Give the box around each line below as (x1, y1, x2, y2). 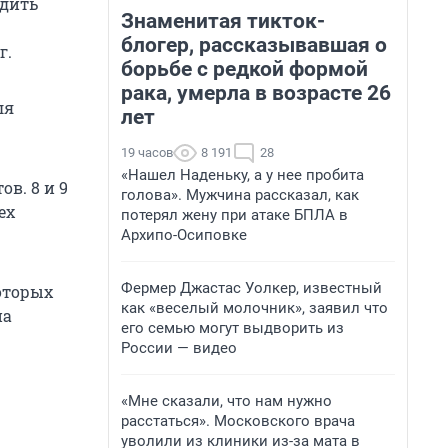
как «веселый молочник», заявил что (121, 299, 388, 317)
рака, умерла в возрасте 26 (121, 81, 391, 105)
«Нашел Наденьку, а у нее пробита (121, 166, 364, 184)
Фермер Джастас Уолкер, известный (121, 279, 382, 297)
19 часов (121, 145, 173, 160)
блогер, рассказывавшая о (121, 33, 387, 57)
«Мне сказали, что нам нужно (121, 392, 332, 410)
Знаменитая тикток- (121, 9, 325, 33)
